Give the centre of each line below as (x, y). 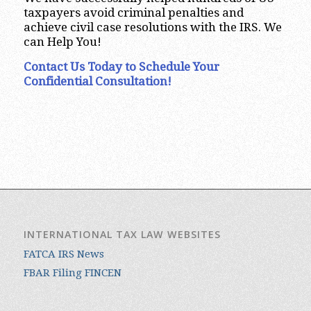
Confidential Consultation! (97, 81)
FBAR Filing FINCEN (72, 273)
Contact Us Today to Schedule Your (121, 66)
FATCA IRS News (64, 254)
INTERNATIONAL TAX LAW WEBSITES (122, 235)
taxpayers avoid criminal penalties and (133, 13)
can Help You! (62, 42)
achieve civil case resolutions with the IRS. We (152, 27)
